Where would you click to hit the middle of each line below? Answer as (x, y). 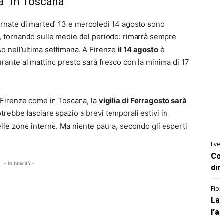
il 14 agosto (138, 49)
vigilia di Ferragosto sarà (143, 100)
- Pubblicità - (19, 163)
